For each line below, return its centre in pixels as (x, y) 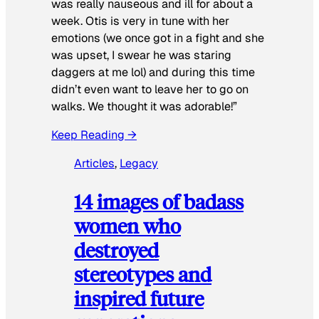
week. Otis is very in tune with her (140, 21)
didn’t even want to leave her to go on (150, 89)
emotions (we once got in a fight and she (158, 38)
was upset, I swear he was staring (141, 55)
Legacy (139, 164)
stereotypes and (143, 273)
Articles (94, 164)
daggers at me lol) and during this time (153, 72)
